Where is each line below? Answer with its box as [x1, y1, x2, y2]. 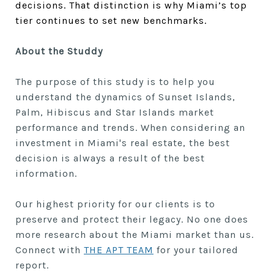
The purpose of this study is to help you [15, 76, 215, 87]
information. [15, 168, 77, 179]
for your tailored [154, 244, 239, 256]
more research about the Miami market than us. [15, 229, 254, 240]
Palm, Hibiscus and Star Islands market [15, 106, 214, 118]
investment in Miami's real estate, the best [15, 137, 230, 149]
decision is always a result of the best [15, 152, 205, 164]
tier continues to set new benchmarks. [15, 15, 207, 26]
